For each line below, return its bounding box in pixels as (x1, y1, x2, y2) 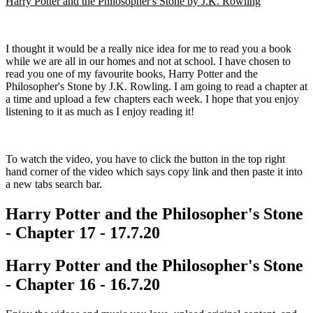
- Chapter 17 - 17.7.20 (6, 223, 160, 242)
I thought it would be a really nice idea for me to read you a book (6, 42, 291, 54)
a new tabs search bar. (6, 177, 102, 190)
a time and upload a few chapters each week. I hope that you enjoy (6, 92, 299, 105)
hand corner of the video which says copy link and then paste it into (6, 165, 303, 177)
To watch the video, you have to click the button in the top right (6, 152, 285, 165)
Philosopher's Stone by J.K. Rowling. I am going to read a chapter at (6, 80, 307, 92)
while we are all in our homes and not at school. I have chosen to (6, 54, 291, 67)
